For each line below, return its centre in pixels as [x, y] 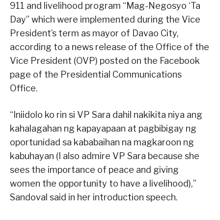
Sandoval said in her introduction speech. [94, 197]
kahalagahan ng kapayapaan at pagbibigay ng [103, 129]
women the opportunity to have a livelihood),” [103, 184]
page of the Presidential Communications [96, 75]
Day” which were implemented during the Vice [105, 20]
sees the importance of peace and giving [94, 170]
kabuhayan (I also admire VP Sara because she [105, 156]
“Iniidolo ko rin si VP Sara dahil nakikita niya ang [106, 115]
